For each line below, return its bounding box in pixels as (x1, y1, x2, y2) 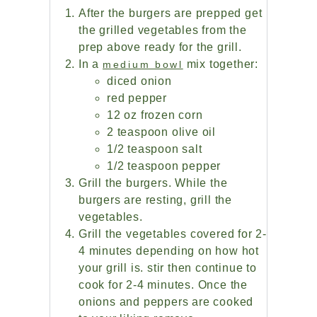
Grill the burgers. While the (79, 177, 228, 190)
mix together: (183, 58, 258, 71)
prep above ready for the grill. (79, 41, 242, 54)
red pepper (107, 92, 167, 105)
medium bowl (103, 59, 183, 71)
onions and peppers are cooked (79, 296, 254, 309)
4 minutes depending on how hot (79, 245, 260, 258)
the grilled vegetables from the (79, 24, 247, 37)
